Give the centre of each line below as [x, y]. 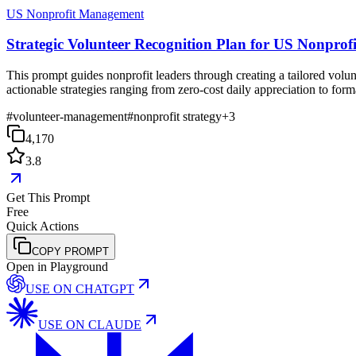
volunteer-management [70, 117]
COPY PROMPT [70, 252]
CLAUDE [115, 325]
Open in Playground [57, 267]
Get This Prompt [48, 198]
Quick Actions [43, 226]
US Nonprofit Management [75, 14]
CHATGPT [105, 289]
